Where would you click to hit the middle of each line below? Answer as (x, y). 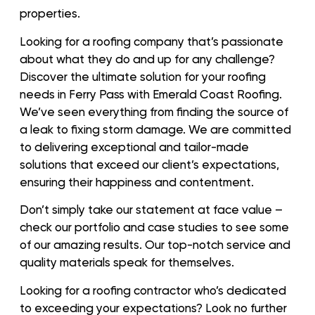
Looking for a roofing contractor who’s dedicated (153, 290)
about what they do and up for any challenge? (147, 59)
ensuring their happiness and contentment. (137, 182)
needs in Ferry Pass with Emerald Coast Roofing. (151, 94)
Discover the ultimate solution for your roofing (143, 76)
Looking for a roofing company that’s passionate (152, 41)
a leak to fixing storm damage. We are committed (155, 129)
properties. (50, 14)
